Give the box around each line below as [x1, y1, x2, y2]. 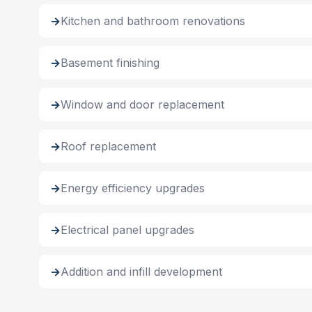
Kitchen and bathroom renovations [61, 14, 245, 28]
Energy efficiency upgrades [61, 181, 205, 195]
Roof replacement [61, 139, 156, 153]
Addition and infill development [61, 265, 222, 279]
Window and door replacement [61, 97, 224, 111]
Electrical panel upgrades [61, 223, 194, 237]
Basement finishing [61, 56, 159, 70]
